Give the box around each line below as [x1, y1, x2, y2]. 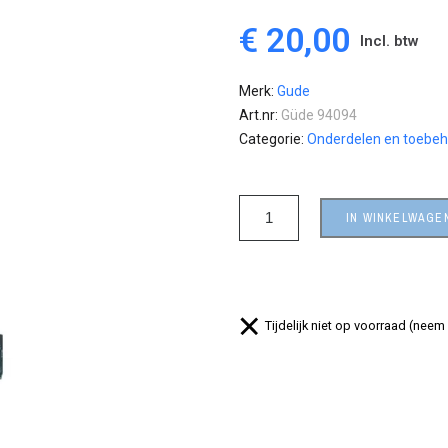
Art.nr [239, 107, 275, 123]
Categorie [239, 131, 301, 147]
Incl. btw [360, 31, 419, 50]
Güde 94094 [281, 107, 357, 123]
